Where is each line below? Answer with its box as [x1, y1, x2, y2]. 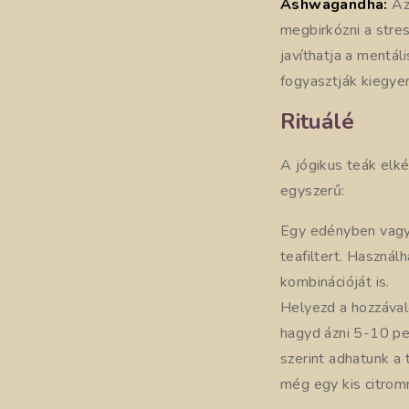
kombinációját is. [280, 272, 390, 292]
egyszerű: [280, 181, 345, 201]
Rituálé [280, 107, 354, 136]
